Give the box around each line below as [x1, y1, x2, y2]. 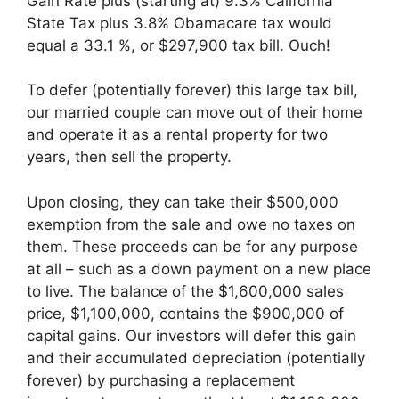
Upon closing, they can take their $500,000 [27, 192, 338, 211]
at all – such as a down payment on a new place [27, 259, 371, 278]
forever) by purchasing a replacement [27, 370, 295, 389]
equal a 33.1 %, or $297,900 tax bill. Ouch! [27, 36, 330, 54]
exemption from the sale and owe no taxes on [27, 215, 355, 233]
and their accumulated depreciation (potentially [27, 348, 365, 367]
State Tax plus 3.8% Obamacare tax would [27, 13, 332, 32]
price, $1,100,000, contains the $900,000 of [27, 304, 344, 322]
